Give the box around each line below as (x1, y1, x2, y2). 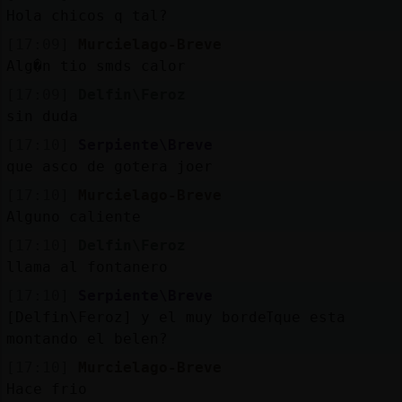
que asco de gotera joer (5, 157, 213, 175)
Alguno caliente (5, 207, 141, 225)
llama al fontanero (5, 258, 168, 275)
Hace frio (5, 380, 87, 398)
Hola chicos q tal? (5, 6, 168, 24)
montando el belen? (5, 329, 168, 347)
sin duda (5, 107, 78, 125)
